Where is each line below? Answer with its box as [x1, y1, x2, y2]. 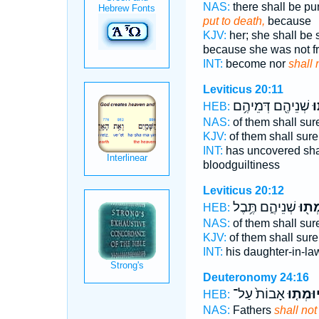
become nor [222, 58, 288, 70]
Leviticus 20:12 [202, 184, 284, 197]
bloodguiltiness [202, 159, 280, 171]
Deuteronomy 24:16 [202, 271, 309, 283]
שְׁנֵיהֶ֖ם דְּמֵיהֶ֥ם [232, 98, 310, 114]
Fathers [229, 304, 274, 316]
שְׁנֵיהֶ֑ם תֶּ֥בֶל [232, 199, 296, 215]
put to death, [202, 15, 265, 27]
